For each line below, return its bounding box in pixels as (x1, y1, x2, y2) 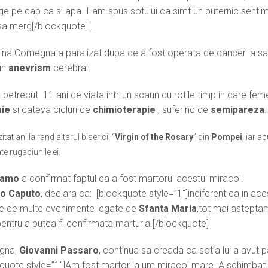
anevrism (8, 62, 51, 74)
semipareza (211, 103, 265, 115)
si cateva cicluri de (10, 103, 93, 115)
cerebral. (51, 62, 91, 74)
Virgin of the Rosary (115, 132, 194, 142)
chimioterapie (93, 103, 156, 115)
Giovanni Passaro (19, 244, 99, 256)
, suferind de (156, 103, 211, 115)
